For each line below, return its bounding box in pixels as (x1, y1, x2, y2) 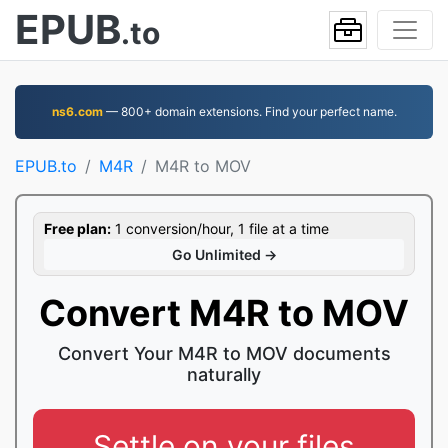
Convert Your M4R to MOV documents (57, 343, 391, 364)
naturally (187, 364, 261, 385)
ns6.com (51, 104, 103, 119)
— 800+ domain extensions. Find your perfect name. (102, 104, 397, 119)
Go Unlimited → (171, 246, 277, 263)
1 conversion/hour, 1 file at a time (111, 220, 329, 237)
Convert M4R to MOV (39, 291, 409, 335)
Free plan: (44, 220, 111, 237)
